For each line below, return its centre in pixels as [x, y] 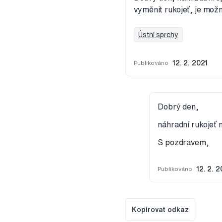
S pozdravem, [183, 142]
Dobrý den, [178, 107]
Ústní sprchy [158, 35]
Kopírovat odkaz [161, 210]
